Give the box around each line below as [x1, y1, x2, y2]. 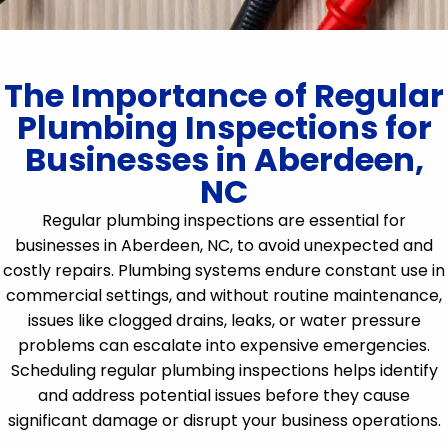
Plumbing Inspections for [16, 105, 432, 150]
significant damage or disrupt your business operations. [7, 409, 441, 432]
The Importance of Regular [4, 73, 444, 118]
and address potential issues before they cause [38, 384, 410, 407]
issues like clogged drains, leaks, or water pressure [27, 309, 421, 332]
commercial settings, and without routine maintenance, [6, 284, 442, 307]
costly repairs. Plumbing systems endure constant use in [3, 259, 445, 282]
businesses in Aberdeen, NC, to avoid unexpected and [15, 234, 433, 257]
